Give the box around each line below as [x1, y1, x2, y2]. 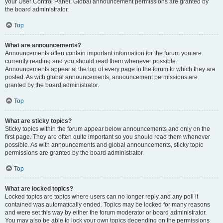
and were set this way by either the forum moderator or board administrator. [5, 209, 207, 216]
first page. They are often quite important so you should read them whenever [5, 133, 210, 140]
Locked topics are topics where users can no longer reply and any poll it [5, 193, 198, 200]
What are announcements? [5, 42, 81, 49]
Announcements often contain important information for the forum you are [5, 50, 202, 57]
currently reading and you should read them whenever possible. [5, 58, 177, 65]
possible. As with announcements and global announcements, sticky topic [5, 141, 203, 148]
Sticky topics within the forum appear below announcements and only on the [5, 125, 210, 132]
